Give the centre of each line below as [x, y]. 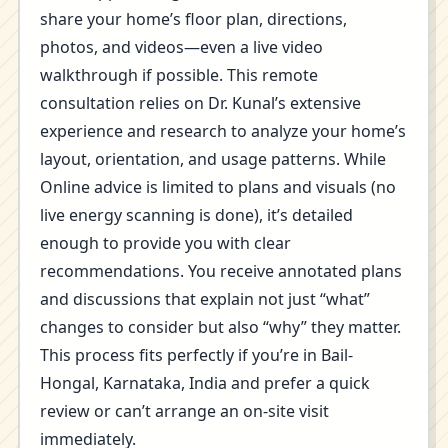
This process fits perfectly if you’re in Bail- [196, 355]
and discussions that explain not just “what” [205, 299]
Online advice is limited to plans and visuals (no [218, 187]
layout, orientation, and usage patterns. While [213, 159]
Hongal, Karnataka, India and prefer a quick [205, 383]
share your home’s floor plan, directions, [193, 19]
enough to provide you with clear [165, 243]
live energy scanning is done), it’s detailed [196, 215]
